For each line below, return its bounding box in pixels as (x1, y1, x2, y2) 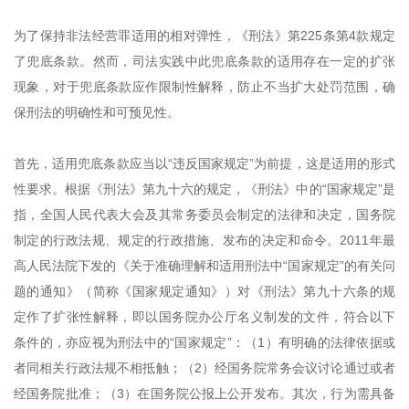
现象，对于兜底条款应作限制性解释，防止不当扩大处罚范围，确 (14, 79, 395, 94)
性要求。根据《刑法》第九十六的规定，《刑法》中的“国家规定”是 (14, 182, 395, 196)
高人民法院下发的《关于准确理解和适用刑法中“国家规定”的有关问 (14, 258, 395, 273)
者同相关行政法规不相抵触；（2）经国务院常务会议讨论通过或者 (14, 361, 395, 375)
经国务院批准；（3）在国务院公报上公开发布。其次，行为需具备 (14, 386, 395, 401)
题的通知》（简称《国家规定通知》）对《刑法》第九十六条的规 (14, 284, 395, 299)
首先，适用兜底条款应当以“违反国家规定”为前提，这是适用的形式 (14, 156, 395, 171)
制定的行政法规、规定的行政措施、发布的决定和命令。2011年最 (14, 233, 395, 247)
